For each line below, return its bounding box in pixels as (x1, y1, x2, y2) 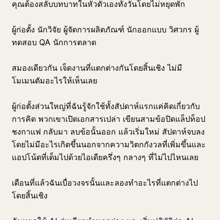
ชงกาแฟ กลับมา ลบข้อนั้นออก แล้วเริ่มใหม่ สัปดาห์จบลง (12, 127, 205, 137)
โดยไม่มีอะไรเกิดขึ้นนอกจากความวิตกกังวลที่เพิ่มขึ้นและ (12, 139, 206, 149)
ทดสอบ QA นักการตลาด (12, 37, 96, 47)
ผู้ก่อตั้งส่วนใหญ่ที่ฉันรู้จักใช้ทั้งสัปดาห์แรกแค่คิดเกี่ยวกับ (12, 101, 200, 111)
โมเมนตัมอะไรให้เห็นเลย (12, 76, 97, 85)
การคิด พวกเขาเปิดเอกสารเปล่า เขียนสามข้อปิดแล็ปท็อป (12, 114, 205, 124)
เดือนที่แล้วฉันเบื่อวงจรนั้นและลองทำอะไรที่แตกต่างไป (12, 178, 198, 188)
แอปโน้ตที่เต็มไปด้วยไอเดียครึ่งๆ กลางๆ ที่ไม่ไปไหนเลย (12, 152, 198, 162)
